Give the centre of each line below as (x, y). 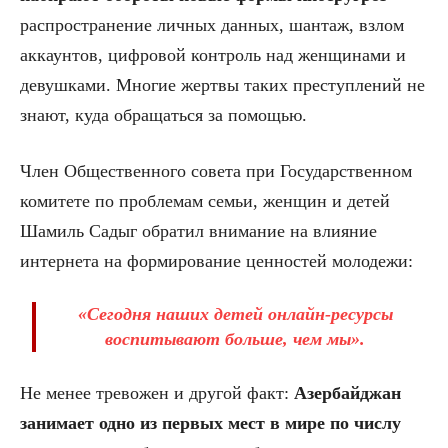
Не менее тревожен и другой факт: (157, 393)
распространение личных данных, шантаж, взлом (212, 25)
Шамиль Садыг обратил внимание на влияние (198, 231)
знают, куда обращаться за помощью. (163, 115)
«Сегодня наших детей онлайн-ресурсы (235, 314)
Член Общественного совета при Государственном (216, 171)
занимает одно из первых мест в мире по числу (210, 423)
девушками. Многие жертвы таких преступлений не (222, 85)
